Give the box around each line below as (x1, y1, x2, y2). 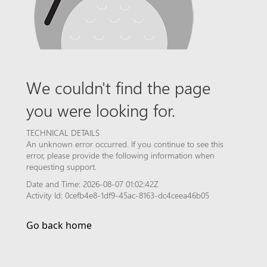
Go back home (26, 219, 92, 232)
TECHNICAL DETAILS (26, 127, 100, 138)
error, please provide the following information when (26, 150, 215, 161)
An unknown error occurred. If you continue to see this (26, 138, 223, 150)
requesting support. (26, 161, 97, 172)
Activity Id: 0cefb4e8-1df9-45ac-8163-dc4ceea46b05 (26, 190, 209, 201)
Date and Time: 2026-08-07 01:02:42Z (26, 178, 159, 190)
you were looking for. (26, 98, 175, 121)
